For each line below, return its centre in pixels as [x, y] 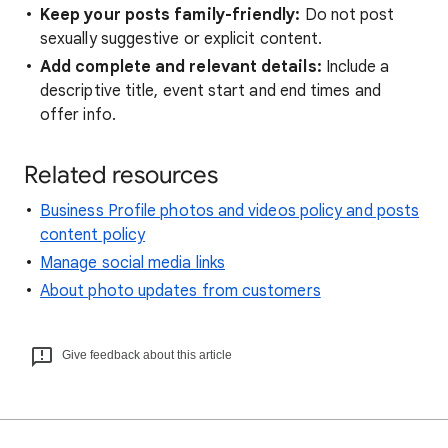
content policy [93, 235]
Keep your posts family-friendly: [170, 15]
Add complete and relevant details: [181, 67]
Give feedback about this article [147, 355]
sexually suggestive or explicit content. [181, 39]
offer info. [78, 115]
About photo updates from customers [180, 291]
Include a [355, 67]
